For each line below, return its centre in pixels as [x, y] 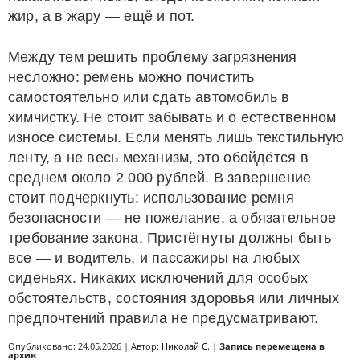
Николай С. [186, 346]
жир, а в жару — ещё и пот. [102, 16]
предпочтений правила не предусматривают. [164, 318]
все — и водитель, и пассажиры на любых [154, 258]
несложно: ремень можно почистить [131, 77]
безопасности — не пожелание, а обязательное [172, 218]
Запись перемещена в [272, 346]
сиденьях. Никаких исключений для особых [158, 278]
